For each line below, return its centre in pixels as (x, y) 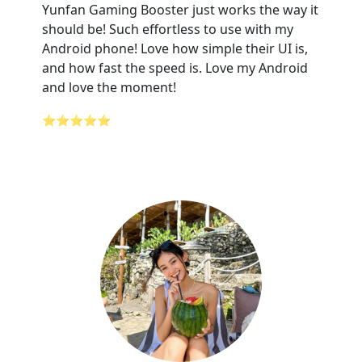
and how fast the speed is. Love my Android (175, 68)
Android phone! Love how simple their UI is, (175, 48)
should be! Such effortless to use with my (168, 29)
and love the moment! (109, 87)
